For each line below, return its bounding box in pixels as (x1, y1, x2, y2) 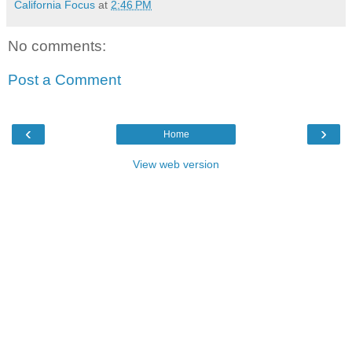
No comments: (8, 37, 106, 54)
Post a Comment (8, 71, 121, 89)
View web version (133, 157, 219, 170)
